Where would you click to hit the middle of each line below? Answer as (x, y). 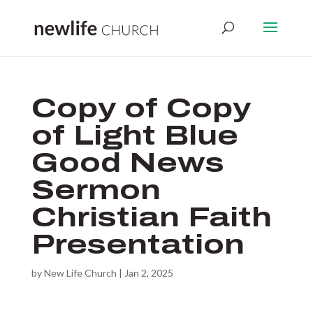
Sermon (96, 190)
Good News (128, 163)
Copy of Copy (141, 108)
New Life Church (80, 273)
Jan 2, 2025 (148, 273)
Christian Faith (151, 217)
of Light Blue (134, 136)
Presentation (138, 245)
